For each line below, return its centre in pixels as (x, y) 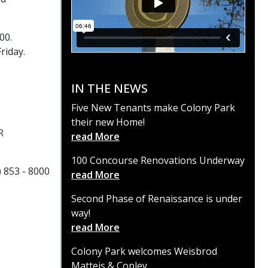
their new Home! (108, 122)
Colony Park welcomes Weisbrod (144, 252)
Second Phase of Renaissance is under (157, 199)
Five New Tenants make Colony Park (153, 108)
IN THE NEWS (109, 89)
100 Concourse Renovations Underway (158, 161)
